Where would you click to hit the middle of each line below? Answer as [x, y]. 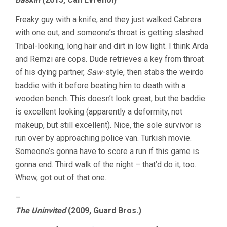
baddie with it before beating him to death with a [100, 86]
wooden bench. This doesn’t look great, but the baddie [110, 99]
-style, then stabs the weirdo [153, 72]
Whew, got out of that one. [61, 178]
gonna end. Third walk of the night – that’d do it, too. [106, 165]
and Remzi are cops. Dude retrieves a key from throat [109, 59]
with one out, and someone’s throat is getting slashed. [110, 33]
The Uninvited [41, 211]
